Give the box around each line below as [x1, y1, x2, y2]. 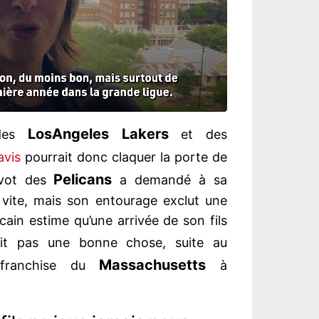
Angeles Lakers [51, 125, 169, 143]
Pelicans [53, 171, 113, 189]
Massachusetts [99, 256, 206, 274]
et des [168, 127, 227, 142]
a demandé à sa [112, 172, 228, 188]
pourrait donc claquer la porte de [21, 150, 227, 165]
